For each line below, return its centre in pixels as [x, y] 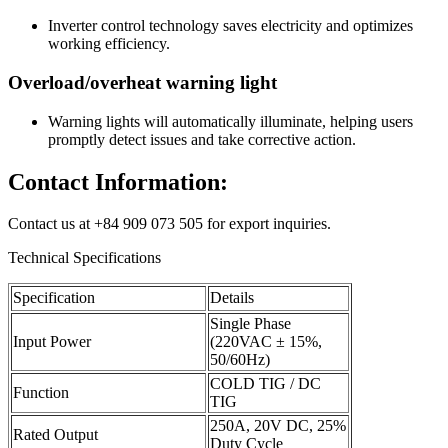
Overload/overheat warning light [142, 82]
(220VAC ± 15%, [266, 342]
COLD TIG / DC [265, 384]
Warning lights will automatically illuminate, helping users [230, 121]
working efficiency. [109, 44]
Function [41, 393]
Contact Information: [118, 181]
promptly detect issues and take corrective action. [202, 139]
